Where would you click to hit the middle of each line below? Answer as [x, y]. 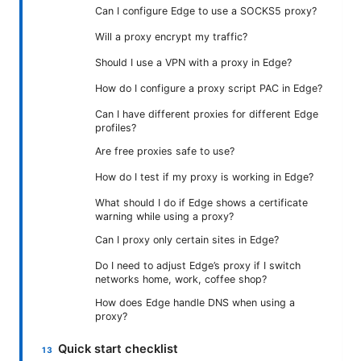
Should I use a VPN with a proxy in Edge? [193, 62]
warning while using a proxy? [164, 216]
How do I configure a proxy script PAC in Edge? [209, 88]
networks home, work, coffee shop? [181, 279]
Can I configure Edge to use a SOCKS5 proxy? [206, 10]
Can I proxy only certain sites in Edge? [187, 239]
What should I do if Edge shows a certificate [201, 202]
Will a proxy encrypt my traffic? [171, 36]
